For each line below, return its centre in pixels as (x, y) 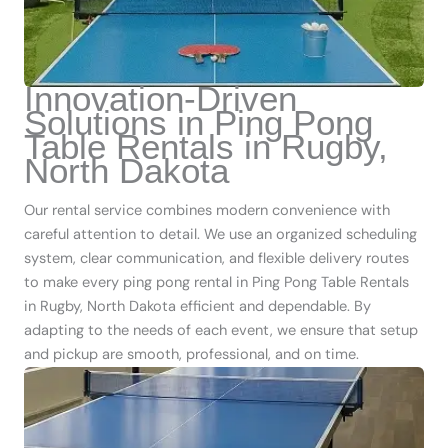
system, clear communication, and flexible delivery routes (216, 259)
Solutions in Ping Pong (198, 123)
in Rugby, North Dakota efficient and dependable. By (197, 307)
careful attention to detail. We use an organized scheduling (220, 235)
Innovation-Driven (160, 99)
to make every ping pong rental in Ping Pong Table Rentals (216, 283)
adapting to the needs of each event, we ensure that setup (221, 331)
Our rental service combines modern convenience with (207, 211)
